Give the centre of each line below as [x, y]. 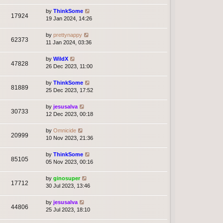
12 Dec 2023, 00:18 [69, 114]
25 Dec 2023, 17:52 [69, 90]
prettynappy [68, 35]
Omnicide [65, 130]
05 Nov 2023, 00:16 [69, 162]
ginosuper [67, 178]
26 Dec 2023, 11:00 [69, 66]
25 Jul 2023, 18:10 [68, 209]
